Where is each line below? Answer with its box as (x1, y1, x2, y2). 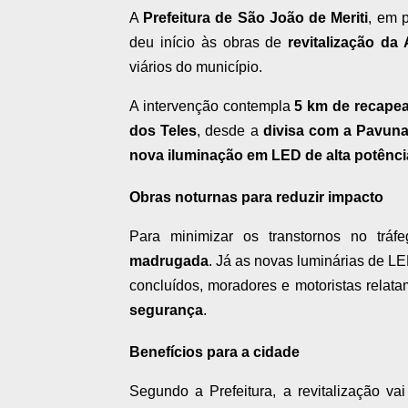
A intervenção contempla (129, 98, 295, 115)
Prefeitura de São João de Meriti (143, 10, 369, 26)
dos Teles (129, 123, 198, 139)
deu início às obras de (129, 35, 289, 51)
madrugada (129, 253, 209, 270)
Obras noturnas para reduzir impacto (129, 189, 383, 206)
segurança (129, 302, 203, 319)
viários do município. (129, 59, 262, 76)
